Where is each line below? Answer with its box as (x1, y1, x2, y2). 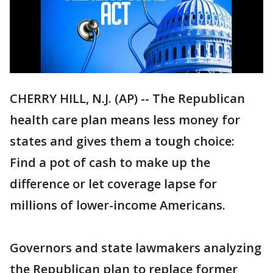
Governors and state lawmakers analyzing (10, 239, 261, 257)
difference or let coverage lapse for (10, 175, 217, 193)
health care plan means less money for (10, 112, 240, 129)
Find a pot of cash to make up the (10, 154, 210, 171)
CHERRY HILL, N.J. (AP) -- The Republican (10, 90, 245, 107)
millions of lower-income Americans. (10, 197, 225, 214)
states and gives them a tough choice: (10, 133, 235, 150)
